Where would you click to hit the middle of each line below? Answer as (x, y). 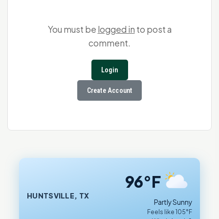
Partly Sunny (173, 202)
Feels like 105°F (170, 212)
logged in (116, 30)
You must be (73, 30)
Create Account (109, 91)
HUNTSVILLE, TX (58, 196)
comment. (109, 43)
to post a (153, 30)
